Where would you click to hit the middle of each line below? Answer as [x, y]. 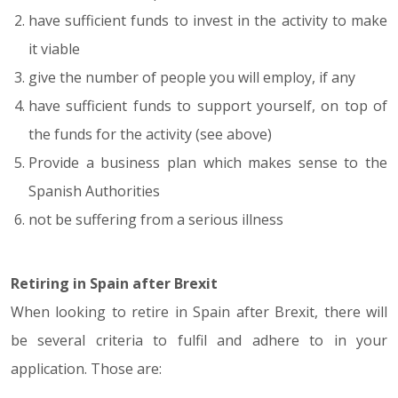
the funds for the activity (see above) [150, 134]
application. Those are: [86, 369]
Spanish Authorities [94, 191]
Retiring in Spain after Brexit [114, 283]
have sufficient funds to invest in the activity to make [208, 20]
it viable [54, 49]
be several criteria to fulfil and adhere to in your [199, 340]
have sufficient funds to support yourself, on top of [208, 106]
